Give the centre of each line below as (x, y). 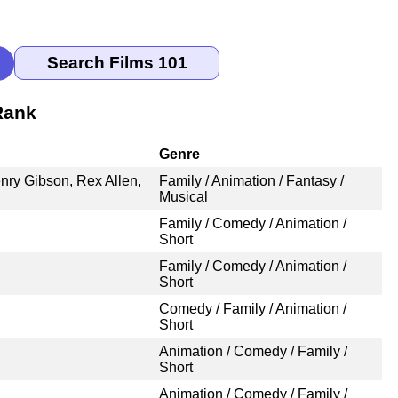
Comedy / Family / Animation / (252, 308)
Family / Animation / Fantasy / (251, 180)
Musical (183, 196)
